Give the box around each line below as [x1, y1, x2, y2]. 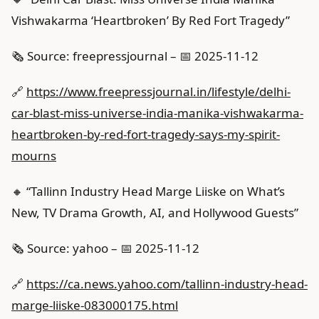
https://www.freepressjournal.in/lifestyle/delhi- [26, 83, 291, 100]
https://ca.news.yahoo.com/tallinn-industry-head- [26, 275, 308, 292]
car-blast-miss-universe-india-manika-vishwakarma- [11, 104, 303, 121]
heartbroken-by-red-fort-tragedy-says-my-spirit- [11, 125, 280, 142]
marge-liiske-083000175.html [11, 296, 178, 313]
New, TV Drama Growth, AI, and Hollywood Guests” [11, 204, 298, 221]
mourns [11, 147, 56, 164]
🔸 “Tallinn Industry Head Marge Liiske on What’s [11, 182, 285, 199]
